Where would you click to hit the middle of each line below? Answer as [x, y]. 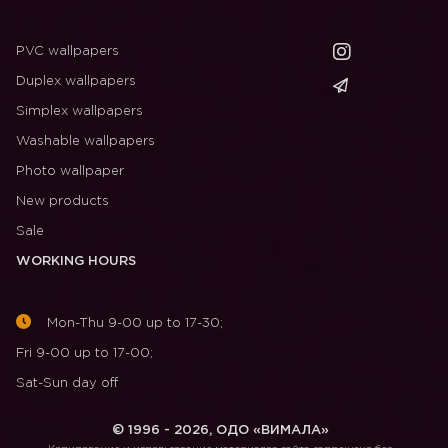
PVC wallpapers [67, 51]
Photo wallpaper [70, 171]
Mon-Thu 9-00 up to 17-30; [133, 323]
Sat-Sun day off [67, 383]
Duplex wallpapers [76, 81]
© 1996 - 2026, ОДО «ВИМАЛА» [220, 430]
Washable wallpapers [85, 141]
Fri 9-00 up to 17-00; [84, 353]
